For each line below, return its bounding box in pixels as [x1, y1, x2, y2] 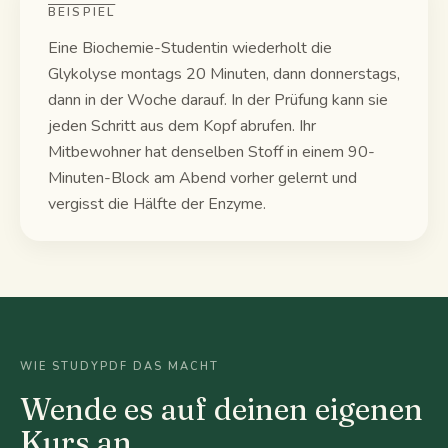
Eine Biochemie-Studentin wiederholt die [48, 37, 332, 59]
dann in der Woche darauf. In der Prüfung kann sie [48, 89, 388, 111]
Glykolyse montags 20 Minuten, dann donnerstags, [48, 63, 400, 85]
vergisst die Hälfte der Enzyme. [48, 193, 266, 215]
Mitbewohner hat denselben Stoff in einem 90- [48, 141, 375, 163]
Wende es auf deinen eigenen [20, 391, 423, 428]
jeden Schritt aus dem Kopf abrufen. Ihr [48, 115, 316, 137]
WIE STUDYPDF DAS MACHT [20, 359, 219, 374]
